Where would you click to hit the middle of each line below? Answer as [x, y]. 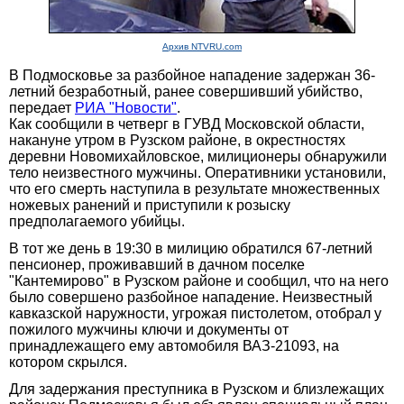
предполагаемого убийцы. [97, 221]
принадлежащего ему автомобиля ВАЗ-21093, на [174, 345]
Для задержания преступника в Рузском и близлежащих [197, 389]
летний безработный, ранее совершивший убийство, [186, 91]
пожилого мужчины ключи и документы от [149, 329]
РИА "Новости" [126, 107]
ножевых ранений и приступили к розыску [150, 205]
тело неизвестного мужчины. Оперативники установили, [197, 172]
